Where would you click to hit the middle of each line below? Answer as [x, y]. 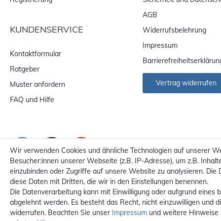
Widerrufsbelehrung [174, 30]
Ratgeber [25, 69]
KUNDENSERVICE [47, 29]
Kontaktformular [36, 54]
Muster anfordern [37, 84]
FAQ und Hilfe [32, 99]
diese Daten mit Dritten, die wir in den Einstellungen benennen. [109, 182]
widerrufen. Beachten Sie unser [61, 213]
